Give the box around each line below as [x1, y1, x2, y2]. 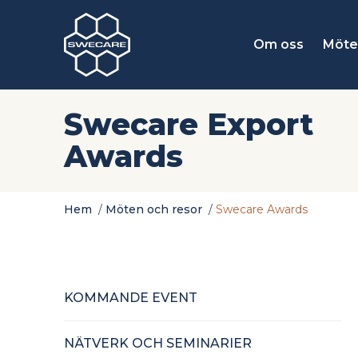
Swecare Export [64, 106, 313, 142]
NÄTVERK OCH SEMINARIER [64, 336, 252, 351]
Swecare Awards [216, 202, 308, 217]
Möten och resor [105, 202, 202, 217]
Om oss [253, 37, 304, 52]
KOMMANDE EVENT [64, 290, 197, 305]
